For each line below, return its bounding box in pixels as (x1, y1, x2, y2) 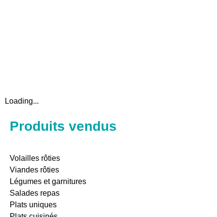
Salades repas (10, 189, 60, 198)
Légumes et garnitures (10, 177, 86, 186)
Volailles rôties (10, 154, 60, 163)
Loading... (5, 97, 39, 106)
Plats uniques (10, 201, 57, 209)
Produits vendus (10, 119, 117, 134)
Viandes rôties (10, 166, 59, 174)
